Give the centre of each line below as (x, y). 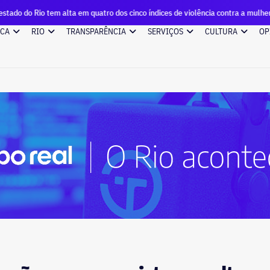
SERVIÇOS (165, 31)
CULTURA (221, 31)
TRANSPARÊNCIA (96, 31)
